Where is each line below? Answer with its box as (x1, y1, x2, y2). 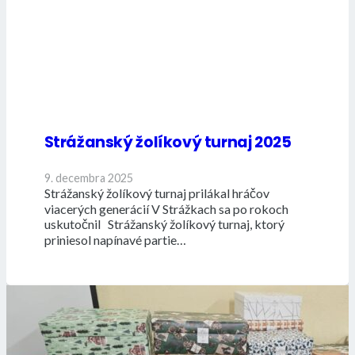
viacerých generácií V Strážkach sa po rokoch (44, 201, 288, 217)
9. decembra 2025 (44, 171, 133, 185)
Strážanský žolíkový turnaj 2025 (44, 132, 292, 154)
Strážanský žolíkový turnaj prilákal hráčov (44, 185, 269, 201)
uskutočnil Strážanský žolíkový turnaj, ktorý (44, 216, 287, 232)
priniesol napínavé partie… (44, 232, 186, 248)
